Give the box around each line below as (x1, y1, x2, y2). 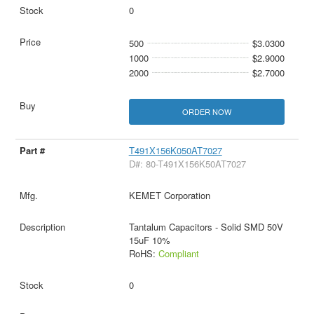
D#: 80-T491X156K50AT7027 (128, 156, 246, 170)
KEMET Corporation (128, 188, 210, 202)
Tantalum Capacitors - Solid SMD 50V (128, 219, 283, 233)
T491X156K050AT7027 (128, 143, 222, 157)
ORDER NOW (182, 105, 231, 117)
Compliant (158, 246, 199, 260)
